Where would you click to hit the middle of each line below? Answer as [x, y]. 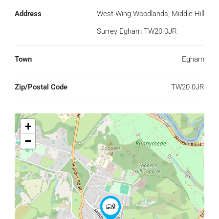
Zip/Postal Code [41, 87]
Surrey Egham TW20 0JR [137, 31]
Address [28, 14]
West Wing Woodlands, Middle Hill [151, 14]
